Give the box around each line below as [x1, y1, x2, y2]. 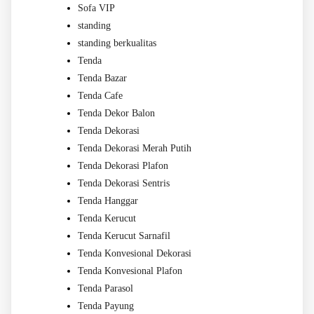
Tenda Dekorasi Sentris [78, 178, 170, 189]
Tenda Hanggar [78, 196, 138, 207]
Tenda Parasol [78, 283, 133, 294]
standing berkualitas [78, 38, 156, 49]
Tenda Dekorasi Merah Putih [78, 143, 191, 154]
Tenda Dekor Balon [78, 108, 155, 119]
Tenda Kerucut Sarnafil [78, 231, 170, 242]
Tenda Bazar [78, 73, 127, 84]
